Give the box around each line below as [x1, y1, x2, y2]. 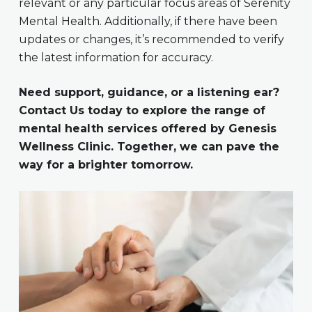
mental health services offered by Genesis [18, 122, 276, 136]
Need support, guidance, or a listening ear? [18, 86, 279, 100]
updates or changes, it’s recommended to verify [18, 33, 284, 47]
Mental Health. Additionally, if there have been [18, 15, 277, 29]
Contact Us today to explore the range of [18, 104, 265, 118]
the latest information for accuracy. [18, 51, 213, 65]
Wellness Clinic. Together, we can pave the [18, 140, 279, 154]
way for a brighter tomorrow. [18, 158, 193, 172]
